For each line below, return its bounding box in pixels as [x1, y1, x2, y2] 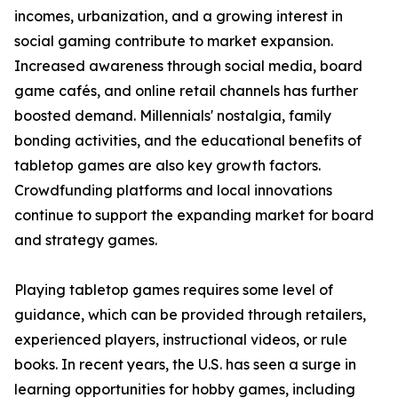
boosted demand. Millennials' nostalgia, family [14, 107, 331, 125]
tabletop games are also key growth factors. [14, 156, 321, 175]
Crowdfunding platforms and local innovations [14, 181, 332, 200]
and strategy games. [14, 231, 157, 250]
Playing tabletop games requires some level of [14, 281, 333, 299]
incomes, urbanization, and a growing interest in [14, 7, 343, 26]
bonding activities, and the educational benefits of [14, 131, 362, 150]
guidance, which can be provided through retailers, [14, 306, 366, 324]
